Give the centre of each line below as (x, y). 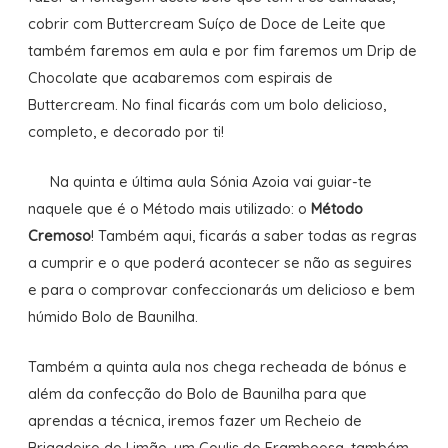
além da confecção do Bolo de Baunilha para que (197, 394)
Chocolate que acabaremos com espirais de (180, 77)
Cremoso (59, 236)
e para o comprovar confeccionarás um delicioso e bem (221, 290)
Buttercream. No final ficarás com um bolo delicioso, (206, 104)
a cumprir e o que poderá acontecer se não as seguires (219, 263)
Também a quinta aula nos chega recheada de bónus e (217, 367)
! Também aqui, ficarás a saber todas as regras (253, 236)
